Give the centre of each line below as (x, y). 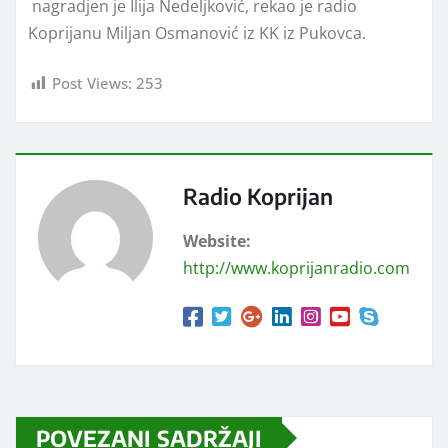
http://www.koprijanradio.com (296, 267)
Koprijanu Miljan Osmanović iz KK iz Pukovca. (197, 32)
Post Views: (92, 82)
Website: (217, 240)
